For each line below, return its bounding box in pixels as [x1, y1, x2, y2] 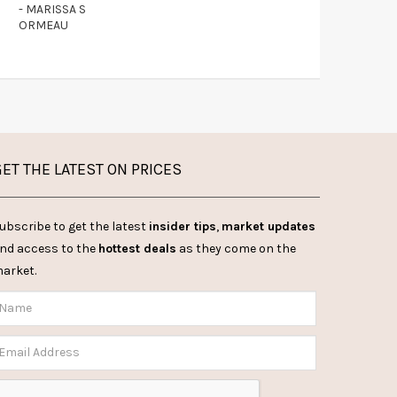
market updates [222, 218, 315, 234]
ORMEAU [19, 17, 68, 33]
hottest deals [98, 240, 176, 256]
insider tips [149, 218, 216, 234]
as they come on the [176, 240, 296, 256]
